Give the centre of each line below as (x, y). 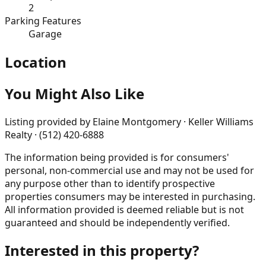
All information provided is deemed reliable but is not (124, 209)
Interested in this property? (102, 251)
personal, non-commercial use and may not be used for (129, 170)
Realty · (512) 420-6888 (54, 134)
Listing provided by (47, 121)
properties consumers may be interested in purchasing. (130, 196)
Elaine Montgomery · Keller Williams (173, 121)
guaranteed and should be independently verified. (117, 222)
